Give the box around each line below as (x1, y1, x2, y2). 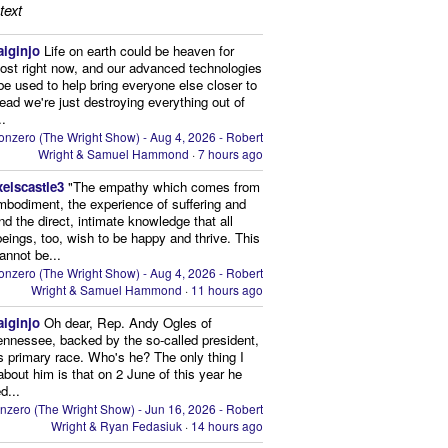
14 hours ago (191, 417, 264, 435)
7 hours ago (198, 145, 264, 163)
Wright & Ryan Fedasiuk (51, 417, 183, 435)
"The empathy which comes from (68, 177, 261, 197)
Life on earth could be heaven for (44, 41, 235, 61)
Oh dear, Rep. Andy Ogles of (44, 313, 213, 333)
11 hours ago (191, 281, 264, 299)
